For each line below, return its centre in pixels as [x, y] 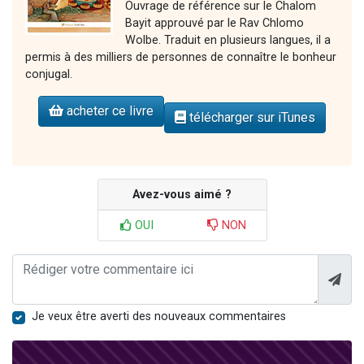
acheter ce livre [108, 111]
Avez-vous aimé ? [182, 195]
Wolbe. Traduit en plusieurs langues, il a [228, 41]
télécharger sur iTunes [251, 118]
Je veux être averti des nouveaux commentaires [159, 317]
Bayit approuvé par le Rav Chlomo [214, 24]
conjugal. [49, 75]
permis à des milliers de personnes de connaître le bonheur [181, 58]
